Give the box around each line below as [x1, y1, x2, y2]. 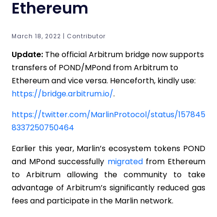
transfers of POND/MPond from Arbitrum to [12, 62, 178, 73]
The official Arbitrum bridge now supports [43, 48, 204, 60]
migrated [107, 155, 143, 167]
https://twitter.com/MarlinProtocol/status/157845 [12, 108, 205, 120]
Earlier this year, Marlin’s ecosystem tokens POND [12, 142, 205, 154]
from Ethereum [142, 155, 206, 167]
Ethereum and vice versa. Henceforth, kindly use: [12, 75, 196, 86]
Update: [12, 48, 43, 60]
